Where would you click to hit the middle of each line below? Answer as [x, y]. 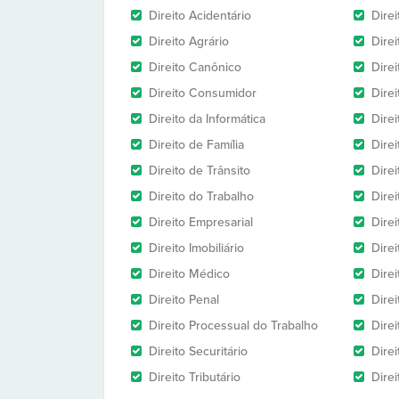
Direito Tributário [195, 377]
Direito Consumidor [203, 93]
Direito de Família [196, 145]
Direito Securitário [198, 351]
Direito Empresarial [201, 222]
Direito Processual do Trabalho [233, 326]
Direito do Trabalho [201, 196]
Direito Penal [184, 300]
